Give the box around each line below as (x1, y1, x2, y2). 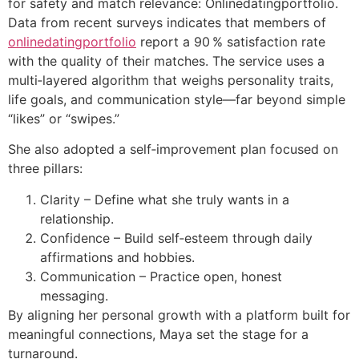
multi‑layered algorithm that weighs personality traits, (8, 71, 333, 88)
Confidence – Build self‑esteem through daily (40, 229, 313, 246)
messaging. (40, 287, 108, 304)
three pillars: (8, 160, 83, 177)
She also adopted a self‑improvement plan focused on (8, 141, 338, 158)
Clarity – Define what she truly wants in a (40, 191, 289, 208)
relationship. (40, 210, 114, 227)
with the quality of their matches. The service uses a (8, 52, 325, 69)
